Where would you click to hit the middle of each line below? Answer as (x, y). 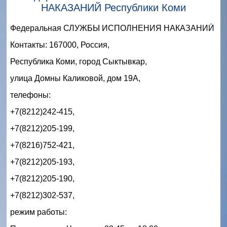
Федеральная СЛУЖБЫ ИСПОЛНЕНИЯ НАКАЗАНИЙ (113, 28)
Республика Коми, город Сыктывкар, (80, 61)
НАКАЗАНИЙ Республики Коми (113, 7)
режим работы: (39, 212)
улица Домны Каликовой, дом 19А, (75, 78)
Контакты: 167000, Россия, (61, 45)
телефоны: (31, 95)
